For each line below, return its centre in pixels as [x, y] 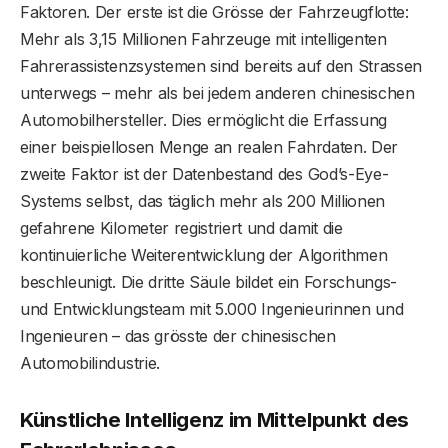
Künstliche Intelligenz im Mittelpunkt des [214, 419]
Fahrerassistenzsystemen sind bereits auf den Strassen [221, 65]
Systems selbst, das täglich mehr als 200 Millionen [202, 200]
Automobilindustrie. [90, 362]
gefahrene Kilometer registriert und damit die [181, 227]
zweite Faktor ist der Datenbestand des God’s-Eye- [204, 173]
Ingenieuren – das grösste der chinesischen [178, 335]
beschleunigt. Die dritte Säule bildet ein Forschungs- [209, 281]
